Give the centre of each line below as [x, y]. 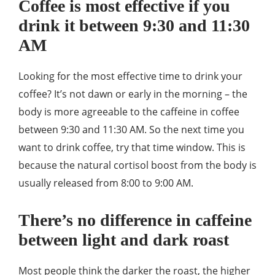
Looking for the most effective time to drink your [130, 76]
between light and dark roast [124, 240]
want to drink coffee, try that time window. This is [132, 147]
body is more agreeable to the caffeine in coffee [129, 112]
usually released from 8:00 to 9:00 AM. [106, 183]
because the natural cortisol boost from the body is [137, 165]
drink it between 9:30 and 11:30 [134, 25]
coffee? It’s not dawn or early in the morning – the [133, 94]
